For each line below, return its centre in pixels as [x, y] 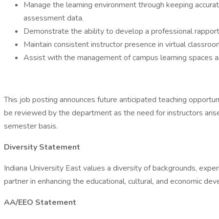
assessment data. [54, 18]
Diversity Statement [42, 147]
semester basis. [31, 126]
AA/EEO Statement [40, 202]
